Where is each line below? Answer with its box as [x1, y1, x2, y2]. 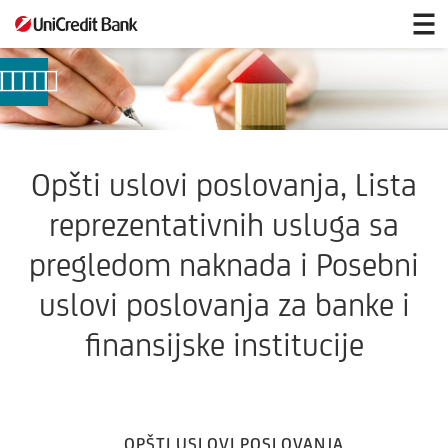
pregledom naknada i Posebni [29, 245, 419, 283]
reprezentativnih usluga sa [49, 205, 399, 243]
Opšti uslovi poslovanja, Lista [31, 165, 417, 203]
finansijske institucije [84, 325, 364, 363]
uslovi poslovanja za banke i [38, 285, 410, 323]
